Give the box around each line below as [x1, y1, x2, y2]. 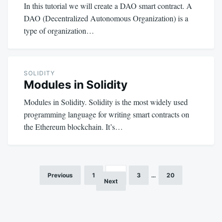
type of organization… [24, 25, 94, 36]
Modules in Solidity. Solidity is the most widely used [24, 96, 188, 107]
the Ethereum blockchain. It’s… [24, 121, 123, 132]
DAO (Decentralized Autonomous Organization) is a [24, 12, 188, 23]
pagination [23, 185, 79, 198]
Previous [48, 171, 73, 179]
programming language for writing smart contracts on [24, 109, 189, 119]
